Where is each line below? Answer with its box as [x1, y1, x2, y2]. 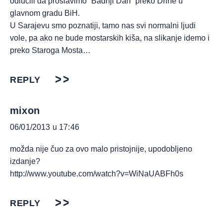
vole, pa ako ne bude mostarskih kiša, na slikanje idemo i [10, 34, 210, 42]
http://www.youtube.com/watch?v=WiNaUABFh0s [10, 169, 183, 178]
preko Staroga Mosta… [10, 46, 91, 55]
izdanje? [10, 157, 40, 166]
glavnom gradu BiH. [10, 9, 80, 17]
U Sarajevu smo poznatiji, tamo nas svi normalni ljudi [10, 21, 196, 30]
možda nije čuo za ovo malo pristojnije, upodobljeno [10, 145, 192, 153]
